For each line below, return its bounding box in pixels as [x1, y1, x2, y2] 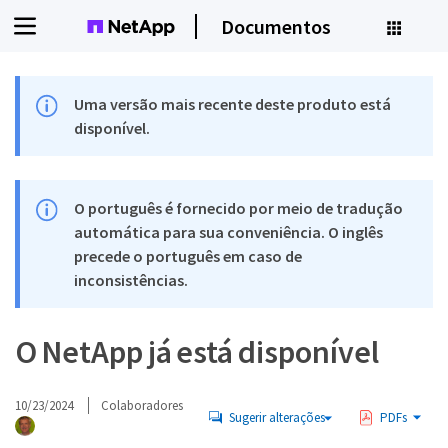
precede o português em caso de [74, 246, 303, 266]
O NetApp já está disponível [15, 332, 379, 372]
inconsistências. [74, 270, 189, 290]
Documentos [220, 13, 331, 39]
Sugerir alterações [228, 408, 325, 426]
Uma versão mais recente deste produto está [74, 94, 392, 114]
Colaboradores [101, 397, 183, 414]
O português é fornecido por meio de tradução [74, 198, 404, 218]
